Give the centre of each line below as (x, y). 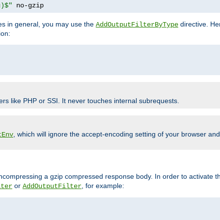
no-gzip (28, 5)
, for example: (103, 186)
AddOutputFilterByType (137, 24)
